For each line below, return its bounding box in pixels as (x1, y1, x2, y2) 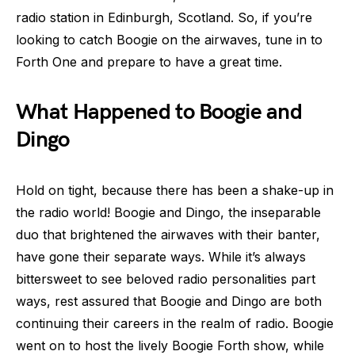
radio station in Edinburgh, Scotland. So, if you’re (16, 9, 312, 25)
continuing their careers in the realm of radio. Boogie (16, 315, 334, 331)
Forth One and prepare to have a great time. (16, 53, 282, 70)
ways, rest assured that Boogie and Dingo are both (16, 292, 322, 309)
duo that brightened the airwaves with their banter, (16, 226, 320, 242)
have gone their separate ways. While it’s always (16, 248, 306, 265)
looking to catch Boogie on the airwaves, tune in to (16, 31, 323, 48)
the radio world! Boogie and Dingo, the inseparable (16, 204, 321, 220)
